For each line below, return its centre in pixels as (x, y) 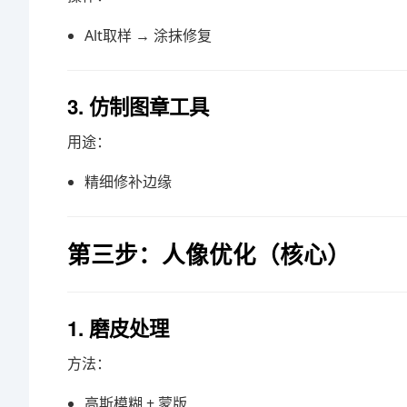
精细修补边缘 (129, 182)
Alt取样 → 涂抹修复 (149, 35)
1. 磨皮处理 (118, 328)
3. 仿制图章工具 (138, 106)
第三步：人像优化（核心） (209, 254)
